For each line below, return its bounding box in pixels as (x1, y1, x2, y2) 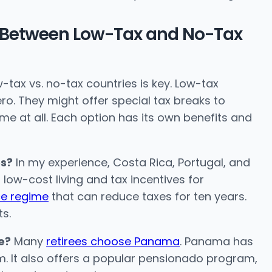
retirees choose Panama (46, 234, 180, 250)
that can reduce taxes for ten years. (49, 189, 246, 205)
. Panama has (180, 234, 253, 250)
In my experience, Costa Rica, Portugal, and (13, 155, 250, 171)
